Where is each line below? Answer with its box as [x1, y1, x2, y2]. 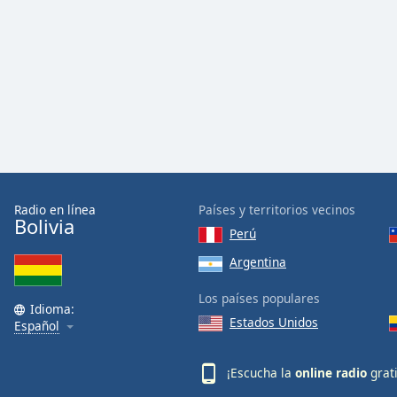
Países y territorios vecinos [198, 201, 355, 218]
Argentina [230, 253, 286, 271]
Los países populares [198, 289, 320, 307]
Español [14, 317, 59, 334]
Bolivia [14, 214, 74, 239]
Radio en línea [14, 201, 96, 218]
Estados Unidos [230, 313, 318, 331]
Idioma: [30, 300, 74, 317]
